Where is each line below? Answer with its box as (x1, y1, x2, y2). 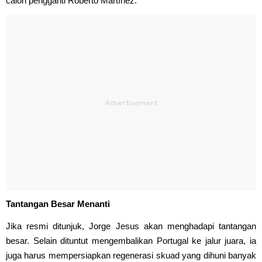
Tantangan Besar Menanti (6, 198, 110, 209)
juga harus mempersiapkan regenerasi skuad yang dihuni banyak (6, 250, 256, 260)
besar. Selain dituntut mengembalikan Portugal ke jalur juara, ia (6, 235, 256, 246)
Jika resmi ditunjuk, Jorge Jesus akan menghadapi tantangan (6, 220, 256, 231)
